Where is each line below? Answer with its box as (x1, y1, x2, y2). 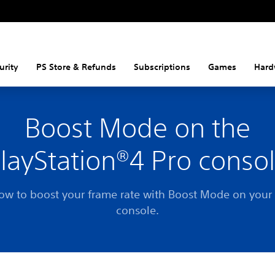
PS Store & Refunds (36, 61, 116, 72)
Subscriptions (133, 61, 190, 72)
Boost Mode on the (24, 113, 250, 144)
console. (115, 203, 159, 217)
